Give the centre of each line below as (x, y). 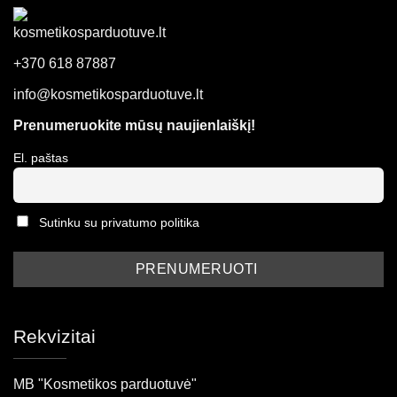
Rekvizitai (54, 336)
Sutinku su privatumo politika (119, 223)
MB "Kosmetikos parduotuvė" (105, 385)
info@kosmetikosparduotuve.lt (108, 94)
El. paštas (41, 157)
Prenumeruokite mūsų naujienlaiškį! (134, 125)
